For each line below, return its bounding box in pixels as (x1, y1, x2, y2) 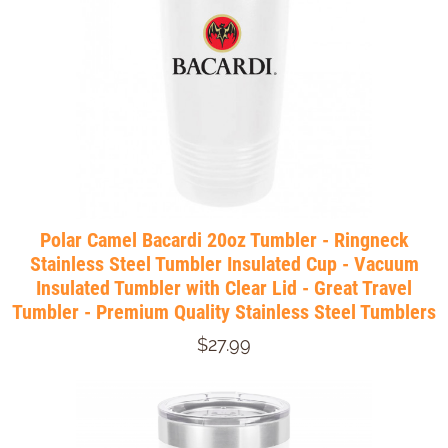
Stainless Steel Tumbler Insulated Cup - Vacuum (29, 252, 419, 277)
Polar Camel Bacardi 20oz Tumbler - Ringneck (39, 228, 409, 253)
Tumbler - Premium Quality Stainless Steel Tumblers (12, 300, 436, 325)
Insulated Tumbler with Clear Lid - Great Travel (36, 276, 412, 301)
